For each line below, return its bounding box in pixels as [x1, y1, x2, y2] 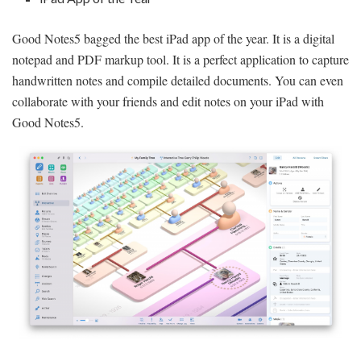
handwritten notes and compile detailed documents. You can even [12, 72, 343, 89]
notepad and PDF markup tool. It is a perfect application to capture [12, 51, 349, 68]
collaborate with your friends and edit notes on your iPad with [12, 93, 324, 110]
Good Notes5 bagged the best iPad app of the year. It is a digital [12, 30, 334, 48]
